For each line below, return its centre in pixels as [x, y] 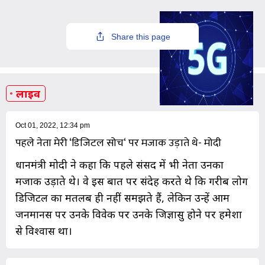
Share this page [141, 36]
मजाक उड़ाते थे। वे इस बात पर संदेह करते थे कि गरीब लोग [132, 181]
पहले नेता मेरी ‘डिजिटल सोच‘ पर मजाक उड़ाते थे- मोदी [118, 143]
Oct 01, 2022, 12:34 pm [53, 126]
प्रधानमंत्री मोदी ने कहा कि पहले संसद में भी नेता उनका [119, 165]
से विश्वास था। [44, 231]
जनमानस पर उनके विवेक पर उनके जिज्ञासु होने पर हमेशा [129, 214]
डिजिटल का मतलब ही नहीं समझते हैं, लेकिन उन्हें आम [122, 198]
